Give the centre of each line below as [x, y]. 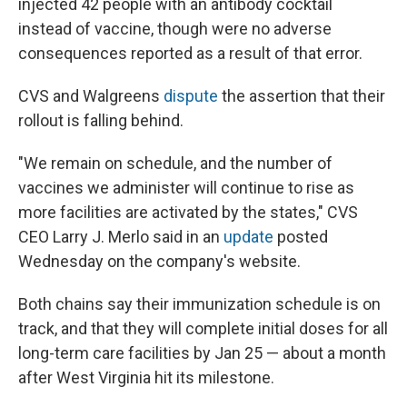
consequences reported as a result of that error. [190, 54]
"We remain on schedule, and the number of [175, 164]
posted [301, 237]
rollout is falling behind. [101, 121]
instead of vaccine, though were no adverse [175, 29]
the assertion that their [302, 96]
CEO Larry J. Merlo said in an [121, 237]
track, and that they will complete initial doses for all [203, 329]
